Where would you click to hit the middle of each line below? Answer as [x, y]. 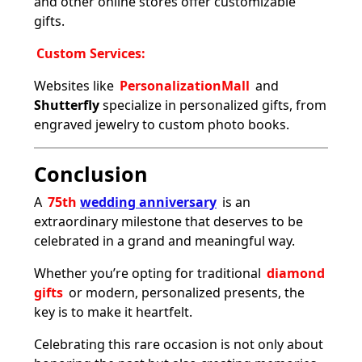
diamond [296, 273]
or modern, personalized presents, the [185, 292]
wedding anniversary [148, 202]
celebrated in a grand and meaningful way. [164, 240]
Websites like [76, 85]
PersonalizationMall [186, 85]
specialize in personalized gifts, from [213, 105]
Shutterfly [67, 105]
